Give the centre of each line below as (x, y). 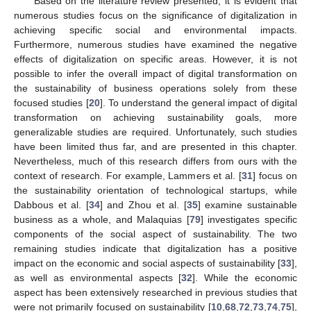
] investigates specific (249, 219)
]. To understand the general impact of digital (199, 102)
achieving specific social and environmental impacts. (155, 30)
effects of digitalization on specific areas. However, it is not (155, 59)
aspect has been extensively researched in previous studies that (155, 292)
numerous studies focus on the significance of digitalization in (155, 15)
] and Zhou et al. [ (143, 204)
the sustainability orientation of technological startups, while (155, 190)
